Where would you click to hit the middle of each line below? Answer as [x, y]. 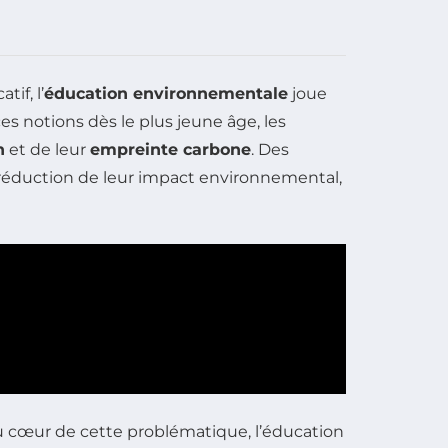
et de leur [47, 149]
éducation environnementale [166, 93]
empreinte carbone [170, 149]
